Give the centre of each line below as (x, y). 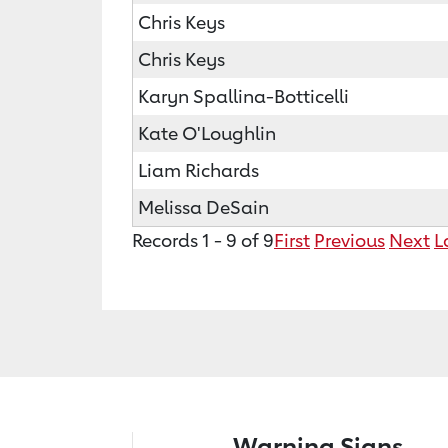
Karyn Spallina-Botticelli (243, 96)
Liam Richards (198, 170)
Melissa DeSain (203, 207)
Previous (349, 240)
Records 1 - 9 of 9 (203, 240)
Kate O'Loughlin (207, 133)
